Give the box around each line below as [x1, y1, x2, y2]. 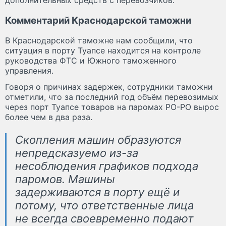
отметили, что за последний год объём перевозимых [5, 92, 218, 102]
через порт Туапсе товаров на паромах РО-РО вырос [5, 102, 219, 112]
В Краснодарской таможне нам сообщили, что [5, 35, 193, 46]
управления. [5, 66, 53, 76]
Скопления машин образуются [15, 133, 181, 147]
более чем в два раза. [5, 112, 92, 123]
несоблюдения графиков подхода [15, 159, 198, 173]
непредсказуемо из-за [15, 146, 138, 160]
